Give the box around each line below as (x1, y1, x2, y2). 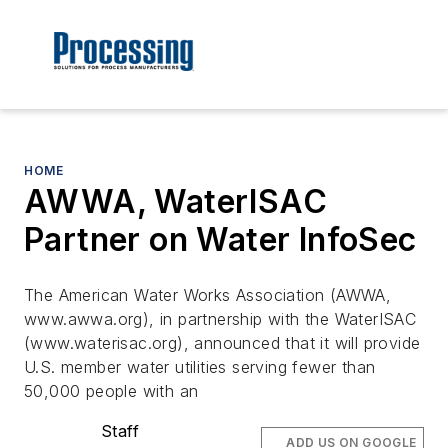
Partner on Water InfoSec (24, 220, 417, 260)
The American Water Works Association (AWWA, (24, 285, 392, 306)
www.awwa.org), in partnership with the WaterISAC (24, 309, 417, 330)
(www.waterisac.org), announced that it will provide (24, 333, 421, 354)
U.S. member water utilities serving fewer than (24, 357, 376, 378)
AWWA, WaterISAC (24, 182, 327, 222)
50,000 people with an (24, 381, 199, 402)
